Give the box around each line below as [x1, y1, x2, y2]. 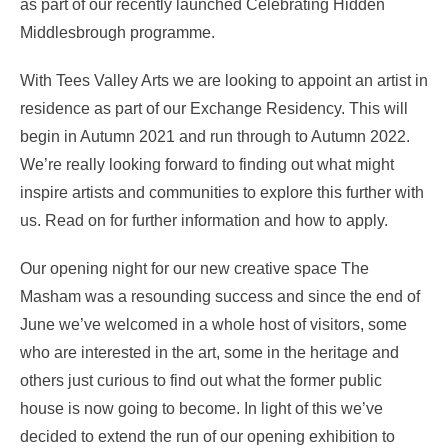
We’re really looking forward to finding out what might [20, 155, 394, 173]
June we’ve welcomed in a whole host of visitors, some [20, 315, 407, 333]
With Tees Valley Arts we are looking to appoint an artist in [20, 71, 428, 89]
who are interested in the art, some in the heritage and [20, 343, 399, 361]
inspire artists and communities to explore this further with [20, 183, 424, 201]
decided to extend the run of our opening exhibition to [20, 427, 395, 445]
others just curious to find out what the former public [20, 371, 382, 389]
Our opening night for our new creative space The [20, 259, 369, 277]
